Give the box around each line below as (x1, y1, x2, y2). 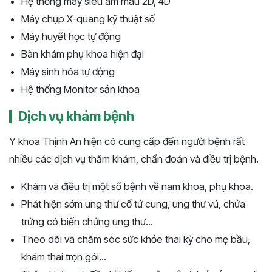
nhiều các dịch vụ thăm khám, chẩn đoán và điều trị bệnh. (9, 152, 259, 165)
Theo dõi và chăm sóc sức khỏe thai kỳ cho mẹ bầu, (21, 233, 250, 245)
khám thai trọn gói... (21, 250, 106, 263)
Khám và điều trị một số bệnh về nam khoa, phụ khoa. (21, 180, 253, 192)
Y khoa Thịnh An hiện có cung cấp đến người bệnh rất (9, 135, 245, 148)
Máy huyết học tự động (21, 30, 121, 42)
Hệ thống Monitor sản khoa (21, 83, 140, 95)
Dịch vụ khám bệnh (18, 107, 134, 124)
